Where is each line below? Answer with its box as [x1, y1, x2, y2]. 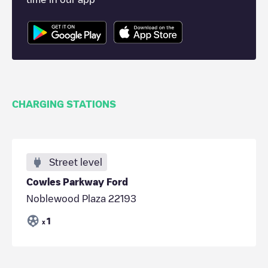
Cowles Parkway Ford [26, 176, 128, 187]
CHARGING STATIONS [12, 99, 116, 109]
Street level [49, 157, 102, 167]
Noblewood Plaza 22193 [26, 193, 136, 203]
